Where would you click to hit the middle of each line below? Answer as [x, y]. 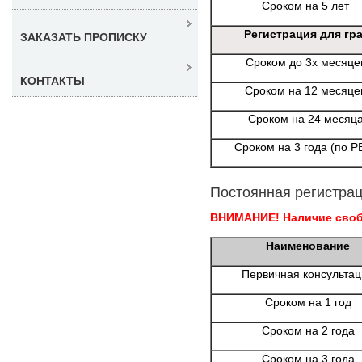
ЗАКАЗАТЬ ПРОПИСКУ [84, 37]
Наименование [308, 245]
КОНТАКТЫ [53, 80]
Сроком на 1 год [308, 302]
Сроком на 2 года [308, 330]
